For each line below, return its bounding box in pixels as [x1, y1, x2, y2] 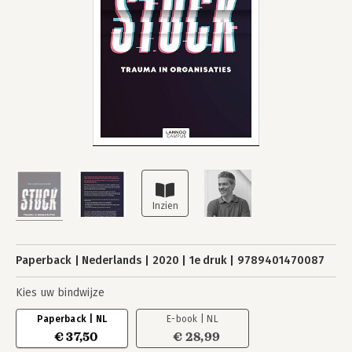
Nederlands [82, 254, 142, 267]
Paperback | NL [36, 313, 108, 324]
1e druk [189, 254, 227, 267]
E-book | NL [167, 313, 218, 324]
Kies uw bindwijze [16, 286, 104, 299]
